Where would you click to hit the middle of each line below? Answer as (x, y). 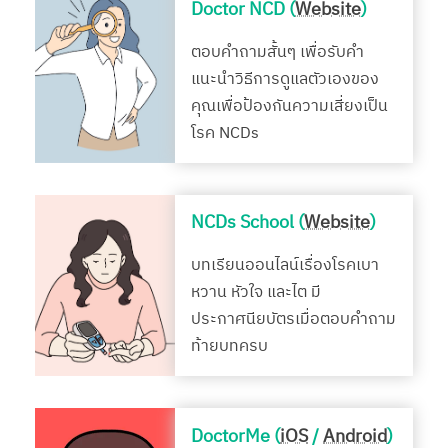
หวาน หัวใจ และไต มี (256, 293)
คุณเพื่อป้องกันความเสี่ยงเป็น (289, 106)
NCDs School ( (247, 223)
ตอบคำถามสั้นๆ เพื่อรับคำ (277, 52)
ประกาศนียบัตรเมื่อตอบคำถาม (293, 320)
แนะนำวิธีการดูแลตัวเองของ (285, 79)
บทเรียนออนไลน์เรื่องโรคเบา (285, 266)
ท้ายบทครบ (229, 347)
